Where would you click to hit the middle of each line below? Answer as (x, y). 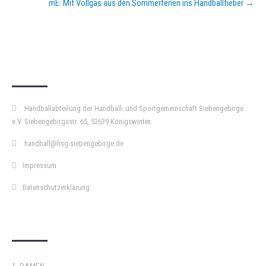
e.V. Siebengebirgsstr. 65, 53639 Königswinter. (82, 121)
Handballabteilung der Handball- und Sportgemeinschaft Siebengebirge (133, 108)
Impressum (39, 165)
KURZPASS (44, 65)
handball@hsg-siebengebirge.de (73, 143)
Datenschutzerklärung (56, 187)
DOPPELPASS (52, 219)
